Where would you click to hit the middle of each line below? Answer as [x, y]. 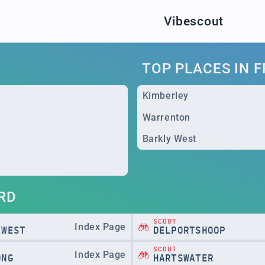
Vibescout [194, 21]
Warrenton [166, 117]
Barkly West [169, 138]
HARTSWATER [183, 258]
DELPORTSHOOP [189, 230]
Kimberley [165, 96]
